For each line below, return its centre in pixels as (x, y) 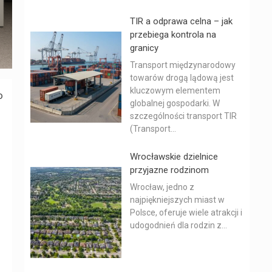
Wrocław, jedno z (162, 187)
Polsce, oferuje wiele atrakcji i (186, 212)
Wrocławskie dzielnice (174, 157)
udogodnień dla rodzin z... (178, 225)
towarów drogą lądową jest (182, 78)
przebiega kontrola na (173, 35)
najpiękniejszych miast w (177, 200)
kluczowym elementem (175, 90)
